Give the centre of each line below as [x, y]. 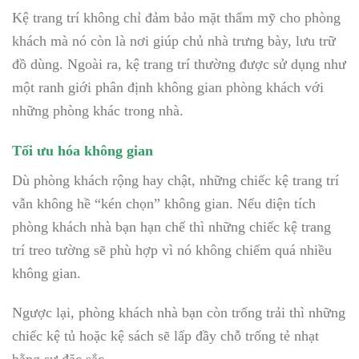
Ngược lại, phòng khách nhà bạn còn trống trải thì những [179, 313]
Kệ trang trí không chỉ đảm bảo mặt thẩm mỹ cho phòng [176, 17]
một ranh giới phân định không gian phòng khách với [168, 87]
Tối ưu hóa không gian [83, 150]
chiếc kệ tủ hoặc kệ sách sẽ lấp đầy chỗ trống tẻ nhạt [165, 336]
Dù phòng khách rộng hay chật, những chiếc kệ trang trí [175, 180]
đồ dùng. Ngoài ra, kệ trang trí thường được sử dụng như [179, 64]
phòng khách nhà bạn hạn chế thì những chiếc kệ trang [171, 226]
